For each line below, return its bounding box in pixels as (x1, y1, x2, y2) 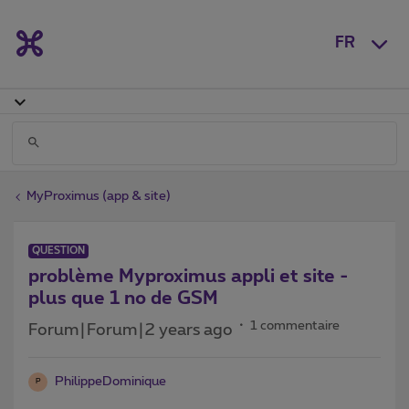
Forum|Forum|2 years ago (28, 321, 233, 339)
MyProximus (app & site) (26, 189, 171, 203)
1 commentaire (250, 319, 340, 332)
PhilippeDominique (55, 374, 166, 388)
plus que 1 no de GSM (28, 288, 218, 308)
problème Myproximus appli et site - (28, 267, 349, 286)
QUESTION (32, 245, 85, 256)
